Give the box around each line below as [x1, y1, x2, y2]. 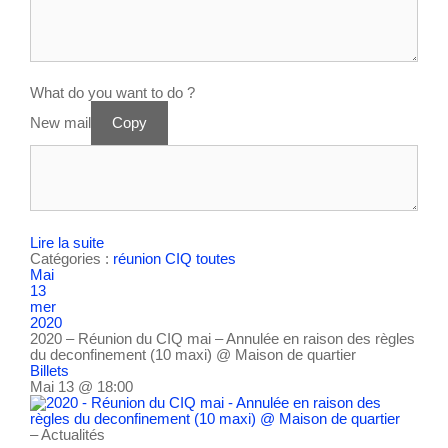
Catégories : [30, 249, 113, 267]
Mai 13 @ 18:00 [30, 377, 133, 395]
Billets [30, 361, 69, 379]
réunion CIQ [113, 249, 192, 267]
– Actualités [30, 425, 105, 443]
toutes [196, 249, 236, 267]
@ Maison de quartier [216, 345, 356, 363]
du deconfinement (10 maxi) [30, 345, 216, 363]
